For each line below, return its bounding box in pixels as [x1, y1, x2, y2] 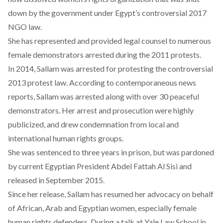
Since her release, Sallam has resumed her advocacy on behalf [8, 189, 214, 199]
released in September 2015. [8, 175, 105, 185]
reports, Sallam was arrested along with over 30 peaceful [8, 92, 199, 102]
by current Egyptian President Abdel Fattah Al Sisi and [8, 161, 192, 171]
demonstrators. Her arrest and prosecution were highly [8, 106, 194, 115]
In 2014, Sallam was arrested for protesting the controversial [8, 64, 213, 74]
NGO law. [8, 22, 42, 32]
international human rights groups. [8, 133, 123, 143]
